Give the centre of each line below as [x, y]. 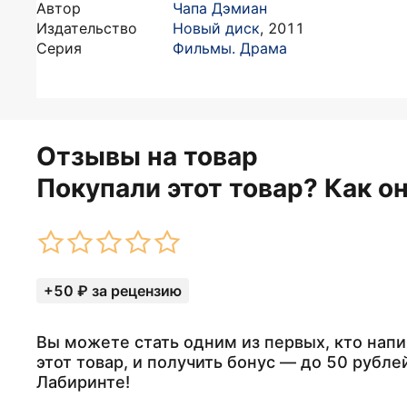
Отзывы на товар [147, 156]
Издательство [87, 28]
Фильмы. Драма [230, 48]
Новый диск [216, 28]
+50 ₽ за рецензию [113, 291]
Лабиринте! [83, 382]
